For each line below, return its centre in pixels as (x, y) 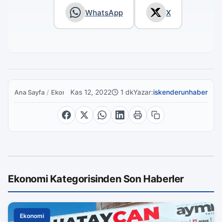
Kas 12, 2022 (91, 92)
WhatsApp (104, 12)
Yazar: (143, 92)
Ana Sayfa (29, 92)
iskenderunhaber (180, 92)
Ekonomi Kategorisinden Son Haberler (96, 179)
